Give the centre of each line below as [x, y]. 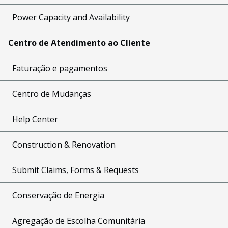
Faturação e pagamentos [60, 68]
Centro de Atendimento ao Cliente [79, 42]
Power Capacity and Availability [71, 17]
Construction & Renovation [64, 144]
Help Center [35, 119]
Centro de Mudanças [52, 93]
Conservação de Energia [58, 195]
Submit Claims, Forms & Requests [76, 170]
